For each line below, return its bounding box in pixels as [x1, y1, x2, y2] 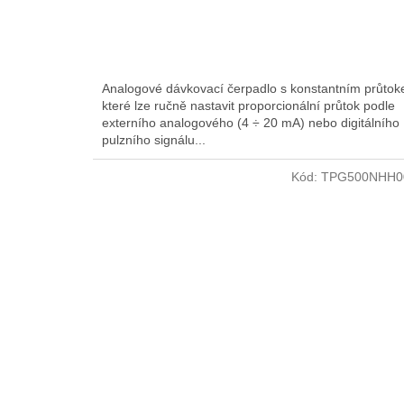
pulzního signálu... [102, 133, 206, 148]
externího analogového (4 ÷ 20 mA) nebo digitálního [102, 115, 399, 131]
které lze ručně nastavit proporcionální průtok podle [102, 98, 395, 114]
